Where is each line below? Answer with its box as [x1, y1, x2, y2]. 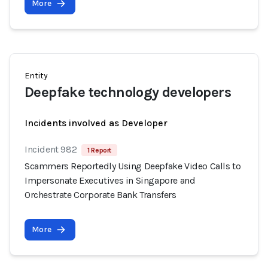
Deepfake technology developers [25, 84, 231, 100]
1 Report [87, 146, 112, 154]
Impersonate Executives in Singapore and [25, 175, 196, 186]
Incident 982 [25, 144, 77, 155]
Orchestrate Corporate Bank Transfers [25, 189, 176, 200]
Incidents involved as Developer [25, 117, 167, 129]
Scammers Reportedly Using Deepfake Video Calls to [25, 160, 241, 172]
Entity [25, 71, 48, 81]
